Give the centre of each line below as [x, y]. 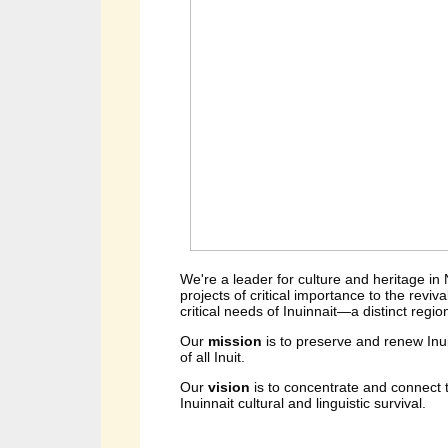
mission [237, 340]
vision [231, 386]
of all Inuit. [212, 356]
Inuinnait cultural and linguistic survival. [303, 402]
